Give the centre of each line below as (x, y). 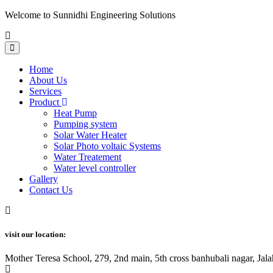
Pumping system (85, 124)
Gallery (44, 179)
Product (45, 102)
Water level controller (95, 168)
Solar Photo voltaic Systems (107, 146)
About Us (48, 80)
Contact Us (51, 190)
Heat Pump (75, 113)
